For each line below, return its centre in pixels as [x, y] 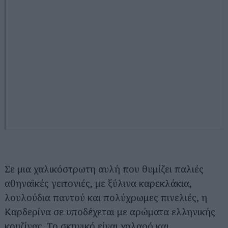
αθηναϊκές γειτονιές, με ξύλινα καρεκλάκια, [98, 183]
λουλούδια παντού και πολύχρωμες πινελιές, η [106, 197]
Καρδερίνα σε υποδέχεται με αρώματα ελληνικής [110, 211]
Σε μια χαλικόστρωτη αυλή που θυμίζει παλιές [104, 169]
